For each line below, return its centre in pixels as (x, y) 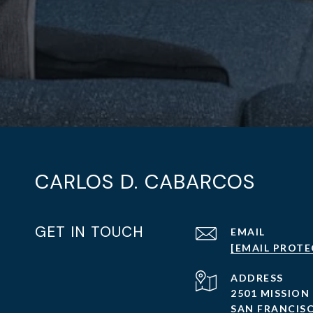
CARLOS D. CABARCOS (145, 182)
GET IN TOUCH (89, 232)
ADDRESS (257, 278)
